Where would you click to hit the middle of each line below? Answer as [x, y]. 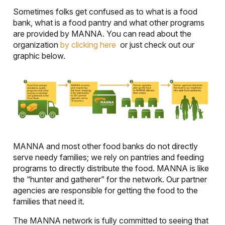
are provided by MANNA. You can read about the [102, 34]
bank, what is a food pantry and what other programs [109, 23]
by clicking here [89, 45]
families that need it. [49, 202]
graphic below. [39, 56]
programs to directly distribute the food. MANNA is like [111, 168]
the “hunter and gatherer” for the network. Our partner [110, 180]
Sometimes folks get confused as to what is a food [105, 12]
